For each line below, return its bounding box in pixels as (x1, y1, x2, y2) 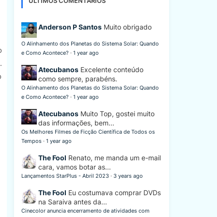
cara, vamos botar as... (38, 163, 111, 171)
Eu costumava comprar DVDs (68, 188, 161, 197)
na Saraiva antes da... (38, 198, 107, 206)
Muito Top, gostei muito (80, 109, 155, 118)
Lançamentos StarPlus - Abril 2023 (21, 172, 109, 179)
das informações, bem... (38, 119, 114, 127)
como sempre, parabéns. (38, 75, 117, 83)
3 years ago (113, 172, 143, 179)
